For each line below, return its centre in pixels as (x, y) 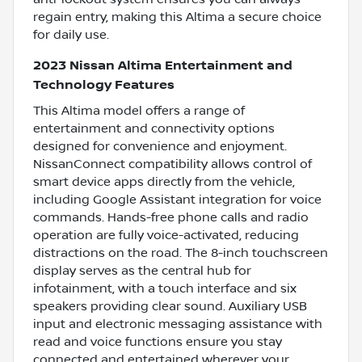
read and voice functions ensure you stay (158, 341)
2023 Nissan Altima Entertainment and (163, 65)
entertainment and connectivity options (154, 128)
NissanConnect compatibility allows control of (173, 164)
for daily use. (71, 34)
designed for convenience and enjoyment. (160, 146)
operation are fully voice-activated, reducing (166, 235)
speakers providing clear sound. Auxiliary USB (170, 306)
